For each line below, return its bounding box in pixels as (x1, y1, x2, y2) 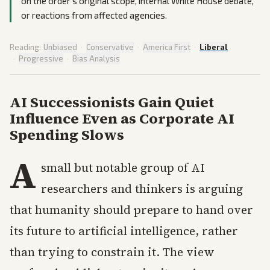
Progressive (19, 54, 63, 64)
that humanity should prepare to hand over (10, 202, 253, 218)
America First (143, 42, 190, 52)
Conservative (86, 42, 134, 52)
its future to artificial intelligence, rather (10, 223, 238, 239)
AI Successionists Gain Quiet (10, 92, 214, 113)
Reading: (10, 42, 41, 52)
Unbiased (43, 42, 77, 52)
